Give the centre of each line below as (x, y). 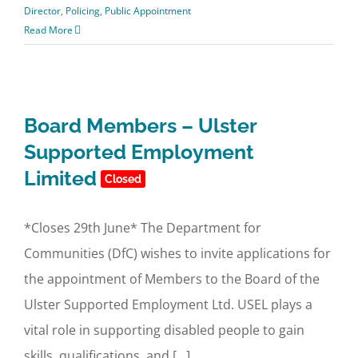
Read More (48, 30)
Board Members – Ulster (140, 125)
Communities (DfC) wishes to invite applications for (177, 253)
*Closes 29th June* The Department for (143, 228)
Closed (123, 179)
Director (42, 11)
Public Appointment (148, 11)
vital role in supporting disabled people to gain (164, 330)
